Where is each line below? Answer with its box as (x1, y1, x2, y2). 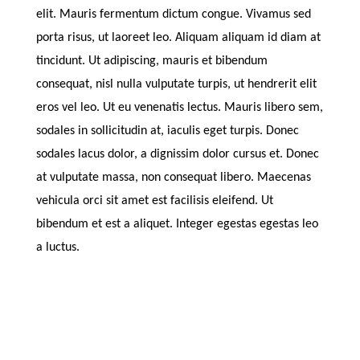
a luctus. (35, 240, 80, 254)
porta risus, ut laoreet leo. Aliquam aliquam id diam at (35, 31, 321, 44)
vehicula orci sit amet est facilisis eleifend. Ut (35, 194, 273, 207)
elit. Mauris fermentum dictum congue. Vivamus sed (35, 7, 311, 21)
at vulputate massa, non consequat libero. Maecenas (35, 170, 311, 184)
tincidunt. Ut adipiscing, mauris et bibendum (35, 54, 268, 67)
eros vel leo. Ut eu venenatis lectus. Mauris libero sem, (35, 100, 323, 114)
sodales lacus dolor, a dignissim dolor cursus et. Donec (35, 147, 319, 161)
